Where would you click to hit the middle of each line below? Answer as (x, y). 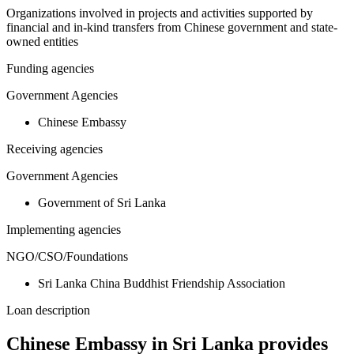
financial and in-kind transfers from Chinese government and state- (172, 28)
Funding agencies (50, 69)
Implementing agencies (64, 230)
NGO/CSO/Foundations (67, 257)
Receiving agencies (55, 149)
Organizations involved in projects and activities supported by (160, 13)
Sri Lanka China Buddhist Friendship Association (162, 284)
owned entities (42, 42)
